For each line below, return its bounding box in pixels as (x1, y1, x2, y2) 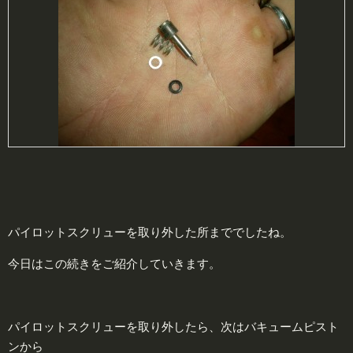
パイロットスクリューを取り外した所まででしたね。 (8, 225, 292, 239)
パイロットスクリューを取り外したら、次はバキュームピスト (8, 319, 339, 333)
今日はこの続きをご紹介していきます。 (8, 256, 221, 270)
